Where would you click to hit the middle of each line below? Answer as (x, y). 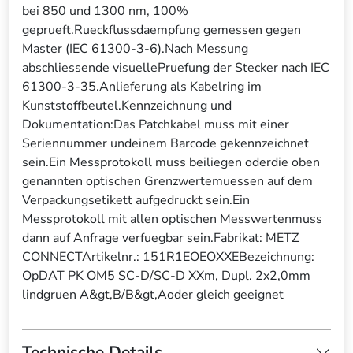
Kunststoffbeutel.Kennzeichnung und (127, 106)
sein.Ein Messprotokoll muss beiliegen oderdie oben (171, 163)
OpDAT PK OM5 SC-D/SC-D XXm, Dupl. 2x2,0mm (166, 276)
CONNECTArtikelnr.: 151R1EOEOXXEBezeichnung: (168, 257)
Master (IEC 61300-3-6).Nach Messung (135, 49)
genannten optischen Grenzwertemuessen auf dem (167, 182)
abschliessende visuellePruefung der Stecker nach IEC (176, 68)
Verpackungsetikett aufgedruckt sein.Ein (136, 201)
